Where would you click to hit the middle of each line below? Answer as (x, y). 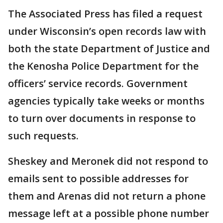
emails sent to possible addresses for (98, 178)
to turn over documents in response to (102, 118)
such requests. (43, 135)
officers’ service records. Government (98, 83)
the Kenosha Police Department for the (103, 66)
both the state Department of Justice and (109, 48)
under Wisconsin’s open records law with (107, 31)
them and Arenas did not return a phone (107, 196)
